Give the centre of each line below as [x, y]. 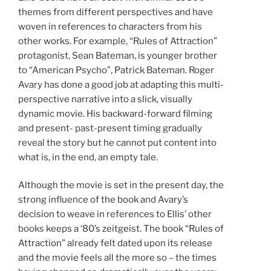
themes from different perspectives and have [116, 12]
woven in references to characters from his [110, 26]
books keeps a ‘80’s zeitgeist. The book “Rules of [121, 229]
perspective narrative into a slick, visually [105, 99]
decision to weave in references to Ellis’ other [115, 214]
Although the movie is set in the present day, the [121, 185]
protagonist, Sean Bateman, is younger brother [118, 55]
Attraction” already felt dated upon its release [115, 243]
